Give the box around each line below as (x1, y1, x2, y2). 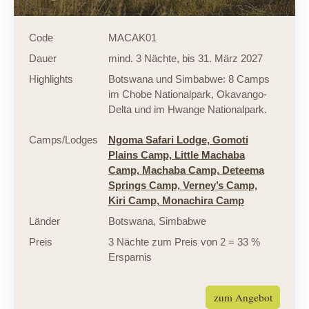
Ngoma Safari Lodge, (108, 134, 212, 146)
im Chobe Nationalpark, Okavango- (108, 88, 267, 101)
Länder (28, 215, 60, 228)
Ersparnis (108, 251, 152, 263)
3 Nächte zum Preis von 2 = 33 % (108, 236, 260, 248)
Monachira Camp (161, 195, 244, 207)
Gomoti (212, 134, 248, 146)
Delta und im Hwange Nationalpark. (108, 103, 267, 116)
